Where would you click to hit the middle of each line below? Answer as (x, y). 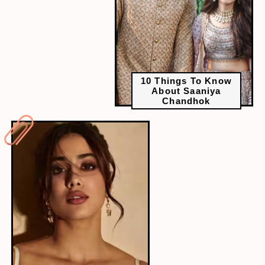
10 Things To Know (186, 81)
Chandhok (186, 101)
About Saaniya (186, 91)
